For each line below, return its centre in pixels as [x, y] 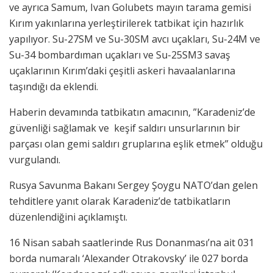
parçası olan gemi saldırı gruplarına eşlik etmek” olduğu [136, 144]
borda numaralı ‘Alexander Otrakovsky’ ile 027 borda [129, 258]
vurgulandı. [36, 159]
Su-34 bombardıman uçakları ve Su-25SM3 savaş [120, 55]
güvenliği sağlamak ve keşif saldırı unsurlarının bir [125, 128]
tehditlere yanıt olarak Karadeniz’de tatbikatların [120, 201]
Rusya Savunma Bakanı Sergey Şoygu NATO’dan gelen [133, 185]
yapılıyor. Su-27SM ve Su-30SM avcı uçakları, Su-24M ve [135, 39]
